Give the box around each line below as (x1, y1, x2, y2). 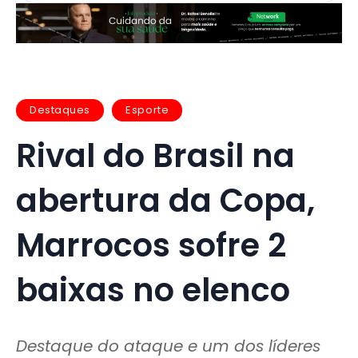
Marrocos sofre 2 (16, 222, 286, 268)
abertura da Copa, (16, 177, 315, 223)
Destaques (30, 102, 90, 118)
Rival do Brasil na (16, 133, 295, 178)
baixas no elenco (16, 267, 290, 312)
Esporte (125, 102, 169, 118)
